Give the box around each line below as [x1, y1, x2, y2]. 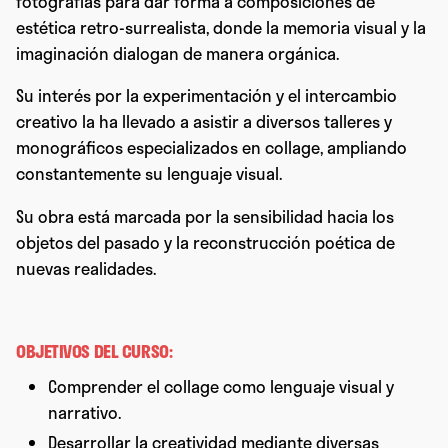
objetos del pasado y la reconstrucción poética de [16, 229, 395, 255]
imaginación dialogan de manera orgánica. [16, 40, 339, 66]
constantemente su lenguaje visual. [16, 161, 282, 187]
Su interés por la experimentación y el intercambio [16, 83, 397, 109]
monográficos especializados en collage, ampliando [16, 135, 407, 161]
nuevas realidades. [16, 255, 156, 281]
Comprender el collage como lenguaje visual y [48, 374, 394, 400]
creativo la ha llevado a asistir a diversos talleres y [16, 109, 392, 135]
